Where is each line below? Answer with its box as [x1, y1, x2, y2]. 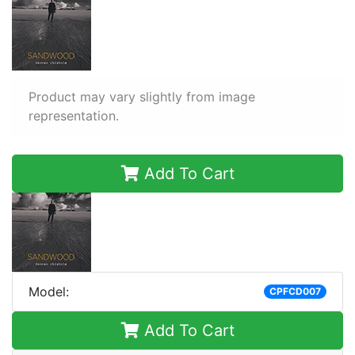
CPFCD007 [269, 285, 321, 297]
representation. [29, 108, 119, 124]
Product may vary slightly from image [29, 89, 255, 105]
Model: [29, 284, 69, 300]
